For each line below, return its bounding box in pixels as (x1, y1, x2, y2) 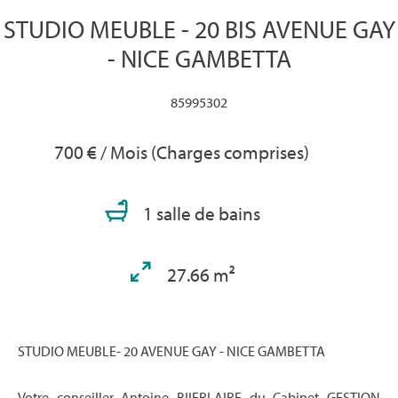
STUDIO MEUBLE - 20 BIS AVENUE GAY (3, 13, 395, 44)
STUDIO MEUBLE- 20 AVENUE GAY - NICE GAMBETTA (18, 342, 325, 360)
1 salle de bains (142, 202, 260, 225)
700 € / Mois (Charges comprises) (53, 140, 309, 163)
